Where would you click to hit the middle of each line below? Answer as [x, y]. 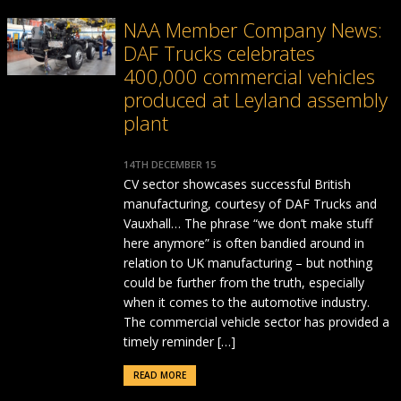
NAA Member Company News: [252, 30]
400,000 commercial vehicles [249, 76]
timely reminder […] [179, 341]
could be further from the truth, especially [243, 282]
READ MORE [159, 375]
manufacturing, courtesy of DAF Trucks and [250, 204]
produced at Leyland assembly [255, 99]
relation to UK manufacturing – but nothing [247, 263]
